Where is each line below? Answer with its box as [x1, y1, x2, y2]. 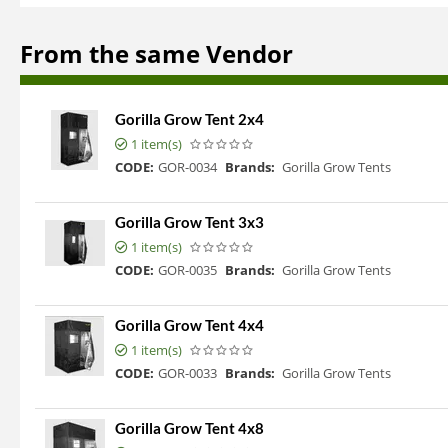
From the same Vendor [20, 37, 293, 71]
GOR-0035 [158, 261, 217, 280]
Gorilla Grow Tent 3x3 [115, 213, 264, 232]
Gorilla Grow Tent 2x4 [115, 110, 264, 129]
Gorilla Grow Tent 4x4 [115, 316, 264, 335]
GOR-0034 [158, 158, 217, 177]
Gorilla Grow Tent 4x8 [115, 419, 264, 438]
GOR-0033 [158, 364, 217, 383]
